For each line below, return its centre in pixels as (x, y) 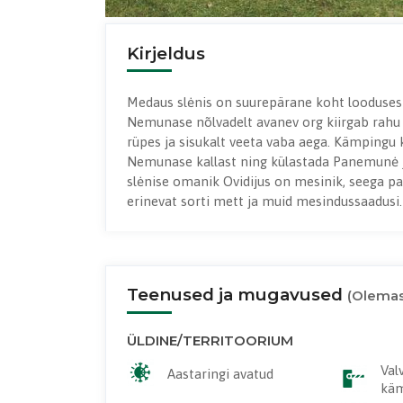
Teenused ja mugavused (237, 295)
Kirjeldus (166, 53)
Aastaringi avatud (220, 373)
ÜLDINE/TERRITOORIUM (210, 341)
